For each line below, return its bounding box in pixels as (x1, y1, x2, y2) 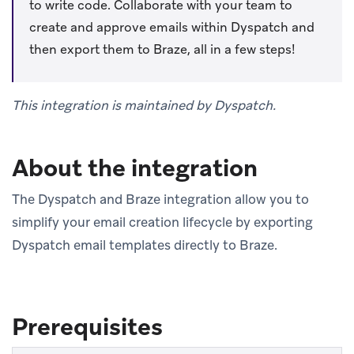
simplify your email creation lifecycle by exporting (12, 213, 313, 231)
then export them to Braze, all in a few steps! (29, 40, 296, 58)
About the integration (12, 152, 258, 183)
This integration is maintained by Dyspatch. (12, 96, 276, 114)
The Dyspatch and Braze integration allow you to (12, 190, 309, 208)
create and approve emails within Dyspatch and (29, 18, 314, 36)
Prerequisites (12, 311, 163, 342)
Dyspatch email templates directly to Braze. (12, 235, 277, 254)
